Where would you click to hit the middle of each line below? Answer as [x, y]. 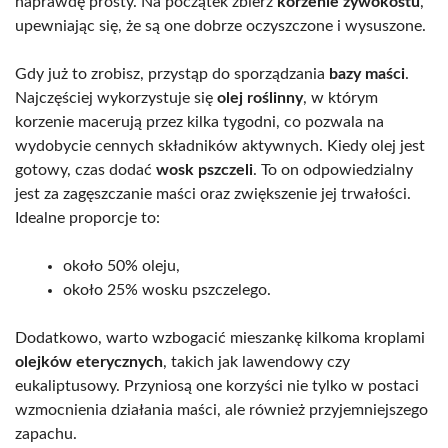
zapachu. [46, 433]
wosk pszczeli [204, 169]
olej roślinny [260, 97]
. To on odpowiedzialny [333, 169]
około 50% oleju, [121, 265]
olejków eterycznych [89, 361]
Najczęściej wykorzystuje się [116, 97]
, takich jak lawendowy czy [256, 361]
